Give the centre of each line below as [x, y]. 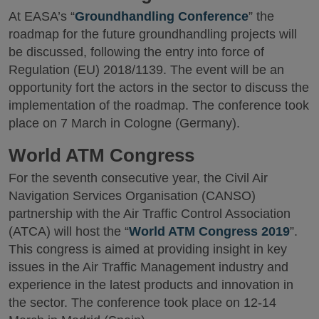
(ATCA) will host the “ [69, 232]
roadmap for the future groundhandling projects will [153, 34]
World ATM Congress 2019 [209, 232]
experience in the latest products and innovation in [151, 285]
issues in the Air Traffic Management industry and [148, 267]
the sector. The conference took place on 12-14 [142, 303]
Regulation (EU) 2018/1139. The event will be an [146, 69]
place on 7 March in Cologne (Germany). [124, 123]
